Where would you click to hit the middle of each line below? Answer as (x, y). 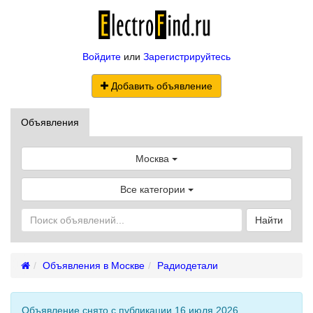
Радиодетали (188, 265)
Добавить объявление (160, 86)
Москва (152, 158)
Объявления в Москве (94, 265)
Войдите (102, 56)
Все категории (154, 189)
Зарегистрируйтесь (187, 56)
